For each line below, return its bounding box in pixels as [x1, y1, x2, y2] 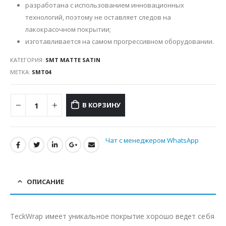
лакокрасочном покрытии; [25, 25, 111, 34]
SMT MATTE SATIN [45, 56, 100, 64]
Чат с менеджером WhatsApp [105, 135, 199, 145]
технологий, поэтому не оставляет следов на [25, 13, 171, 22]
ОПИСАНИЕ [27, 177, 64, 187]
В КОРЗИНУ [82, 100, 121, 110]
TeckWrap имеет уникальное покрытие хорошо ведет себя [10, 211, 214, 221]
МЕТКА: [10, 68, 32, 76]
